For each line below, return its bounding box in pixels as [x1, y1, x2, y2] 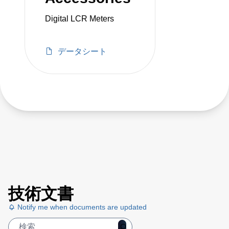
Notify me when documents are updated [15, 202, 147, 211]
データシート [57, 47, 107, 56]
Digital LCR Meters [45, 14, 114, 23]
